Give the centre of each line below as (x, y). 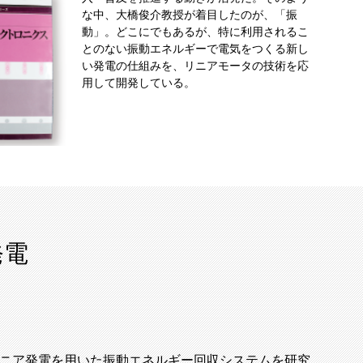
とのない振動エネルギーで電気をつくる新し (195, 49)
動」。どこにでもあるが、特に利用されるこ (195, 32)
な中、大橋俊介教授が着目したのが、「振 (190, 15)
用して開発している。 (139, 83)
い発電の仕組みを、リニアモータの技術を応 (195, 66)
